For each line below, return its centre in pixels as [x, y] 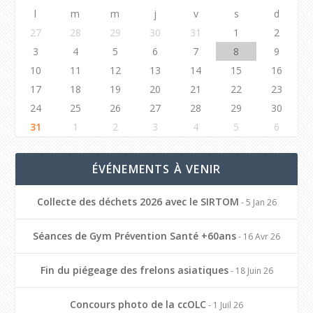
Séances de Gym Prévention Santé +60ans [134, 235]
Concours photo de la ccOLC [138, 304]
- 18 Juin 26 [250, 270]
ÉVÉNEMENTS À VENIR [156, 169]
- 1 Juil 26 [225, 305]
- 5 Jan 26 [257, 202]
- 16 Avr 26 [258, 236]
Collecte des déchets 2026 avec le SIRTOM [138, 201]
